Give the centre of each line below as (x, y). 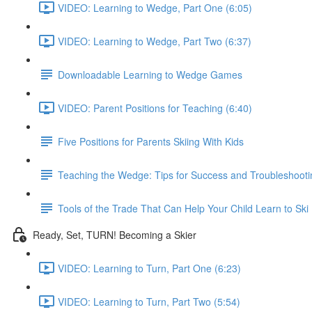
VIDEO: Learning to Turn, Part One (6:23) (149, 268)
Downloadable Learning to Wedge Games (150, 74)
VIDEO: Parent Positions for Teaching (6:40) (155, 108)
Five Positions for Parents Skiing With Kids (151, 141)
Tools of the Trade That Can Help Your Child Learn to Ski (183, 208)
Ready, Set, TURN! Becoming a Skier (115, 234)
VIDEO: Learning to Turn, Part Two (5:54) (149, 301)
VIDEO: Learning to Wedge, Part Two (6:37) (155, 41)
